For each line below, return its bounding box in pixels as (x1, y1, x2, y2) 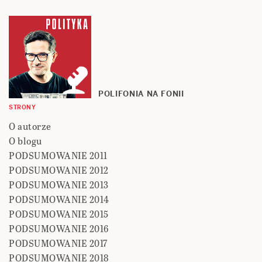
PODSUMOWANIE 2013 (9, 178, 109, 192)
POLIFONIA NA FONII (98, 89, 184, 99)
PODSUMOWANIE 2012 (9, 163, 109, 177)
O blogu (9, 134, 42, 148)
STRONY (9, 104, 36, 112)
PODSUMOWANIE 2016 (9, 222, 109, 236)
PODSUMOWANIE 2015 (9, 207, 109, 221)
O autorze (9, 119, 51, 133)
